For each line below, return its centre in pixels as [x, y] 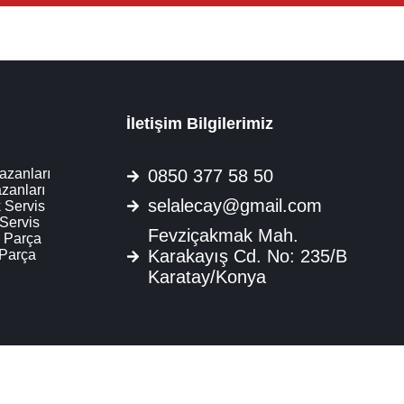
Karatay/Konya [207, 276]
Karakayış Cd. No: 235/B [247, 256]
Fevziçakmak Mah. [223, 235]
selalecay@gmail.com [234, 205]
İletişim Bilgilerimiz [200, 124]
